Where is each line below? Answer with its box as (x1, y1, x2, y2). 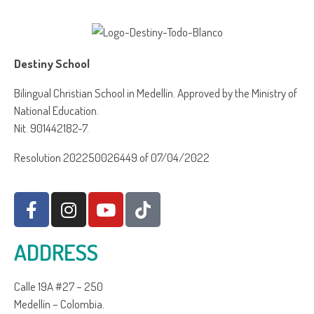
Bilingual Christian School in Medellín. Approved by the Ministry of (14, 86, 297, 101)
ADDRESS (14, 238, 98, 267)
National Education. (14, 103, 99, 118)
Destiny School (14, 56, 90, 71)
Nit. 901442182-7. (14, 121, 89, 136)
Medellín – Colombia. (14, 296, 104, 312)
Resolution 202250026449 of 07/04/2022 (14, 150, 210, 165)
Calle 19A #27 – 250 (14, 279, 103, 294)
